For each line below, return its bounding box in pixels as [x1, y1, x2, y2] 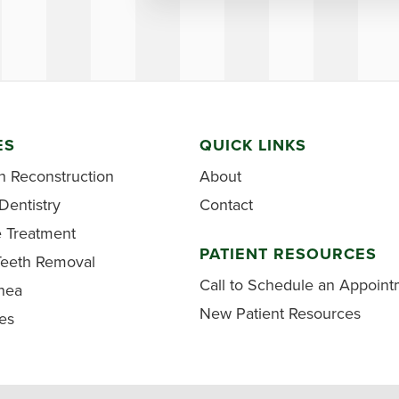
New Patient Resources [199, 302, 361, 326]
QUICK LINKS [199, 134, 306, 158]
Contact [199, 193, 253, 217]
